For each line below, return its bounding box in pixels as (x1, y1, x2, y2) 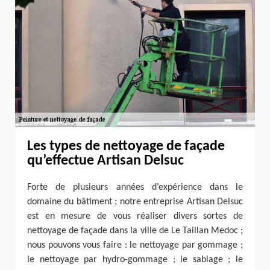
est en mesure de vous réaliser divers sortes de (27, 211, 243, 221)
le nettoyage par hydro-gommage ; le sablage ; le (27, 254, 243, 265)
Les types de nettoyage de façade (27, 139, 225, 154)
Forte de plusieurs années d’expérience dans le (27, 182, 243, 192)
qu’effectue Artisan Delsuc (27, 153, 184, 168)
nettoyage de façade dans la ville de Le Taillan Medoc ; (27, 225, 243, 236)
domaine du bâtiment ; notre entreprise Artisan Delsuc (27, 196, 243, 207)
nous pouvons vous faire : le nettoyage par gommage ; (27, 240, 243, 250)
